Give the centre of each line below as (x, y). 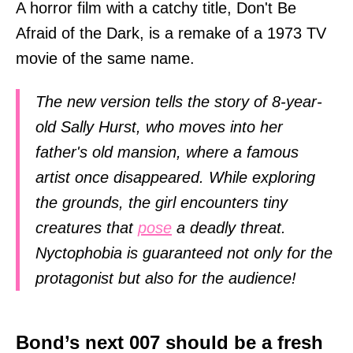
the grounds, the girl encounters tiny (162, 203)
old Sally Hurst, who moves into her (159, 127)
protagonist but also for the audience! (166, 279)
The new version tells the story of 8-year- (179, 102)
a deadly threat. (229, 228)
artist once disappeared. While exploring (175, 178)
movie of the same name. (105, 58)
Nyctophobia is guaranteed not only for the (184, 253)
